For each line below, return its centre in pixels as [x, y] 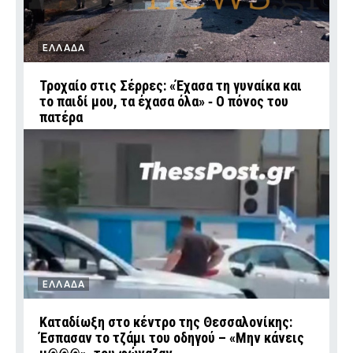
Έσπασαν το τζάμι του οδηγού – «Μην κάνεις [172, 337]
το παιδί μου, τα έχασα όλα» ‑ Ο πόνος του [164, 101]
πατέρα [61, 117]
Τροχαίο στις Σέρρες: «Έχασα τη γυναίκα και [171, 85]
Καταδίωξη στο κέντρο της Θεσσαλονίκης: [166, 321]
